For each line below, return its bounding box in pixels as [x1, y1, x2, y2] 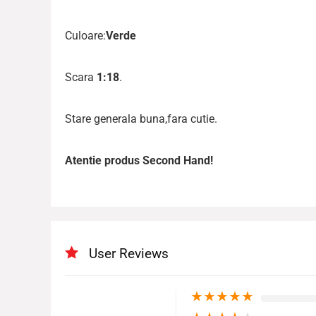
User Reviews [89, 245, 169, 262]
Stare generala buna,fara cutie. [65, 112, 217, 126]
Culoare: [65, 29, 106, 43]
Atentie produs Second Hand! [65, 154, 213, 168]
